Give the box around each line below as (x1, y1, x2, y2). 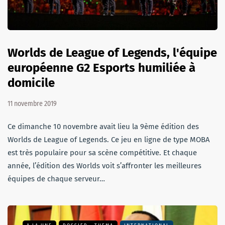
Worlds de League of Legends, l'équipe (8, 45, 217, 60)
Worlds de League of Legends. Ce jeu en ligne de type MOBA (8, 135, 210, 144)
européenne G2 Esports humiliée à (8, 60, 195, 75)
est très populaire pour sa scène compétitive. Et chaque (8, 148, 197, 157)
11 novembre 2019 (8, 99, 57, 108)
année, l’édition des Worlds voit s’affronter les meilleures (8, 161, 201, 170)
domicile (8, 75, 55, 90)
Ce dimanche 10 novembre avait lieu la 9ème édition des (8, 122, 199, 131)
